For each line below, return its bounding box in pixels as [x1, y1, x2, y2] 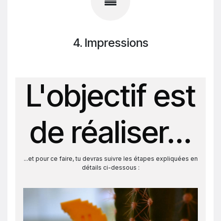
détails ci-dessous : [81, 164, 140, 171]
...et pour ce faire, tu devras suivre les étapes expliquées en [23, 155, 198, 162]
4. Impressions [73, 36, 148, 50]
